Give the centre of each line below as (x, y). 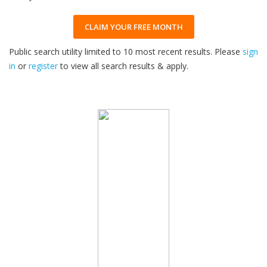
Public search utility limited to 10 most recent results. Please (126, 52)
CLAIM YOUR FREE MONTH (133, 27)
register (43, 66)
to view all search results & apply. (123, 66)
